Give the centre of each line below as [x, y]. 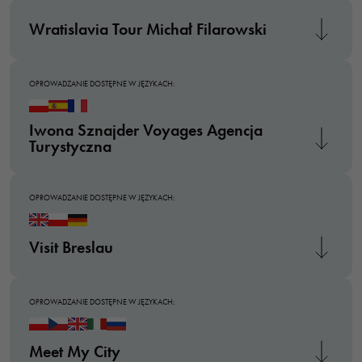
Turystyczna [70, 146]
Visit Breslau [71, 247]
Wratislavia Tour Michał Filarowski [148, 29]
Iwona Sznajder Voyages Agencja [146, 130]
